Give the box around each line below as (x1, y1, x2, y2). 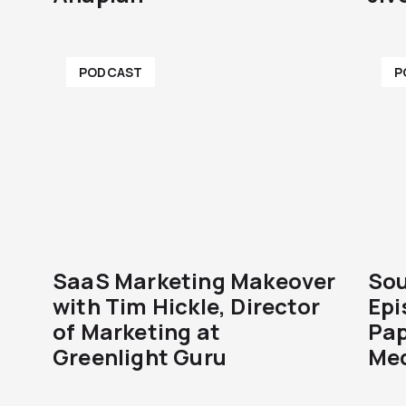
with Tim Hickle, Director (53, 291, 320, 321)
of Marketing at (53, 316, 220, 346)
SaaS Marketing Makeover (53, 266, 336, 295)
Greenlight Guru (53, 342, 227, 372)
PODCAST (79, 63, 143, 81)
